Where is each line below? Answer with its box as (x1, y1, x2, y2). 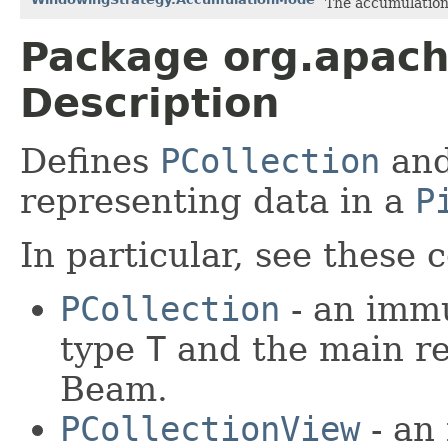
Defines (20, 140, 160, 181)
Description (20, 79, 279, 126)
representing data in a (20, 180, 415, 221)
